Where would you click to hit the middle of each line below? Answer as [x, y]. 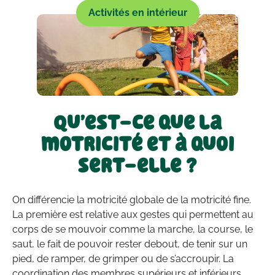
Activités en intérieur [137, 13]
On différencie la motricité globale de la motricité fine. [132, 200]
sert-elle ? [137, 166]
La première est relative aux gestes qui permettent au [133, 215]
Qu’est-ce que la [137, 123]
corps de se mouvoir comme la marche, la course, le [133, 230]
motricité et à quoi [137, 144]
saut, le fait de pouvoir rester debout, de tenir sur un [130, 244]
